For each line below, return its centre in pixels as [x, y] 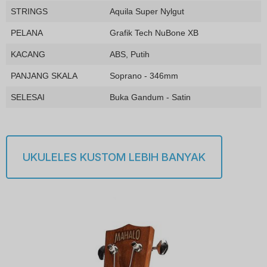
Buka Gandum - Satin [150, 97]
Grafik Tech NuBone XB [154, 32]
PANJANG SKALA [44, 75]
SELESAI [28, 97]
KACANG [28, 54]
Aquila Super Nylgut [147, 11]
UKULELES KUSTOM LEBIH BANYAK [114, 157]
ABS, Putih [130, 54]
